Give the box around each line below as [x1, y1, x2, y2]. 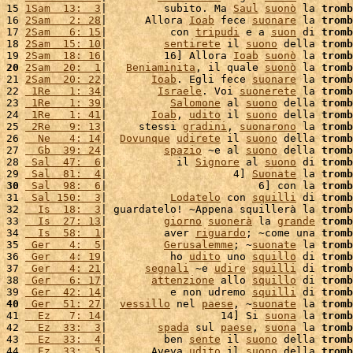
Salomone [170, 97, 221, 109]
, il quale [195, 61, 265, 73]
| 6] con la [101, 180, 321, 191]
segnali [145, 262, 189, 274]
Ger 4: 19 [25, 251, 101, 262]
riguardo [195, 227, 246, 239]
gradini [183, 121, 227, 132]
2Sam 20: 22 [25, 73, 101, 85]
